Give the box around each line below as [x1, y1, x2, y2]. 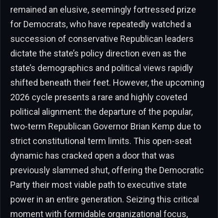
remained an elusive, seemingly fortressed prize [10, 4, 196, 15]
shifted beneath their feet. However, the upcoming [10, 77, 204, 88]
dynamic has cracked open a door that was [10, 150, 175, 161]
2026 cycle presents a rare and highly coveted [10, 92, 187, 103]
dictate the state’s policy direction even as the [10, 48, 186, 59]
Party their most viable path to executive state [10, 180, 187, 190]
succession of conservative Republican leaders [10, 34, 194, 44]
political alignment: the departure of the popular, [10, 107, 193, 117]
